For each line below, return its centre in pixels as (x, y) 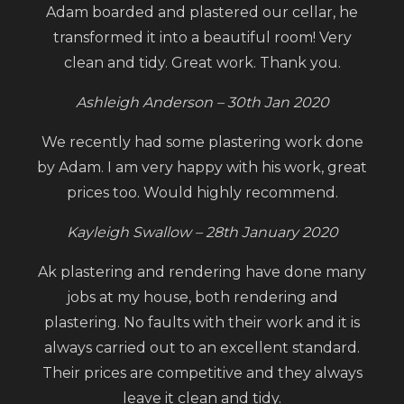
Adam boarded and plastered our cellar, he (202, 12)
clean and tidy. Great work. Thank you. (202, 62)
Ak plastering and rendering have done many (202, 271)
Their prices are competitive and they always (202, 372)
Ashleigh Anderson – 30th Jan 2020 (202, 102)
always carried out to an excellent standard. (202, 347)
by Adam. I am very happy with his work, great (202, 167)
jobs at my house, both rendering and (202, 297)
